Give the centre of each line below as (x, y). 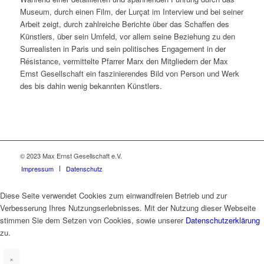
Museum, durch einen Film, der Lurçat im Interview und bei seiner (131, 12)
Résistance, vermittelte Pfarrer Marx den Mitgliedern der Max (124, 61)
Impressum (37, 169)
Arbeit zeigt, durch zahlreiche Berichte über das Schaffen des (124, 24)
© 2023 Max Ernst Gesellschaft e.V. (71, 156)
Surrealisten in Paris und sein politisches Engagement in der (123, 49)
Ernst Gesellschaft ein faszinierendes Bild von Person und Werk (129, 74)
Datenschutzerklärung (223, 220)
